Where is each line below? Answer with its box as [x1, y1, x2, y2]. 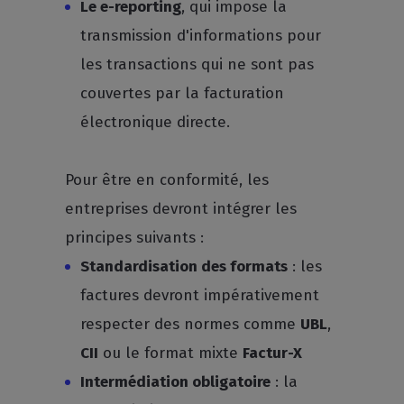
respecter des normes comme [80, 315, 301, 334]
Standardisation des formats [80, 257, 289, 276]
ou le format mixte [98, 344, 243, 363]
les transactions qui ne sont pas [80, 55, 315, 74]
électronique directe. [80, 113, 231, 132]
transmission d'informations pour [80, 26, 322, 45]
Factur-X [243, 344, 303, 363]
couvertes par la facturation [80, 84, 285, 103]
